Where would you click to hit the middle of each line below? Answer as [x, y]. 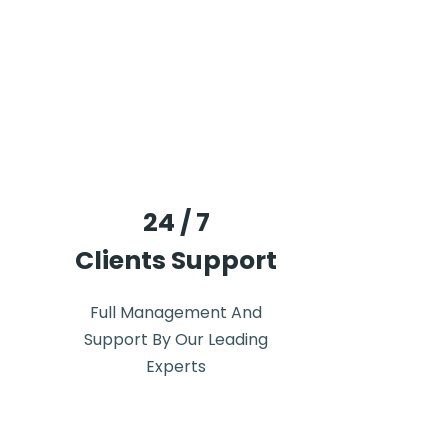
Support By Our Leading [176, 339]
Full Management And [176, 312]
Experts [176, 366]
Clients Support [176, 260]
